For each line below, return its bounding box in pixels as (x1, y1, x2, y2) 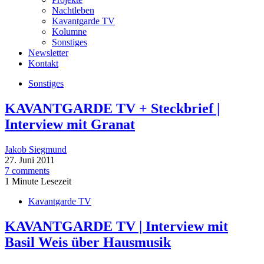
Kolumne (52, 27, 87, 37)
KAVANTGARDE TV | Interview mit (5, 218, 228, 234)
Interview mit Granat (5, 116, 135, 132)
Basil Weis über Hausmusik (5, 234, 171, 250)
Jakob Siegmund (5, 144, 67, 154)
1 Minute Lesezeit (5, 176, 71, 186)
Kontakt (28, 58, 58, 69)
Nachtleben (52, 5, 94, 16)
